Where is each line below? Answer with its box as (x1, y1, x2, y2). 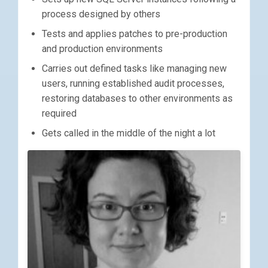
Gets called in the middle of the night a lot (42, 127, 215, 139)
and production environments (42, 43, 163, 54)
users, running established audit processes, (42, 78, 224, 89)
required (42, 108, 77, 119)
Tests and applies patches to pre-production (42, 28, 227, 39)
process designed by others (42, 8, 160, 20)
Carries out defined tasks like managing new (42, 63, 227, 74)
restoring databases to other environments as (42, 93, 233, 104)
